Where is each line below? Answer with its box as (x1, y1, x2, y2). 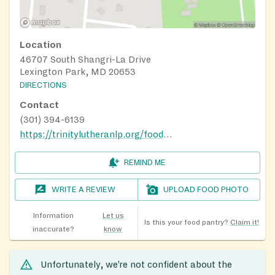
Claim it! (230, 218, 259, 227)
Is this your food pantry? (144, 218, 228, 227)
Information (33, 211, 74, 220)
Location (20, 39, 61, 50)
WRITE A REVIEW (52, 185, 116, 194)
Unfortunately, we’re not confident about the (41, 259, 232, 269)
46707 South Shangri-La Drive (20, 54, 151, 64)
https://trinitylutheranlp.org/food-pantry (163, 129, 172, 139)
